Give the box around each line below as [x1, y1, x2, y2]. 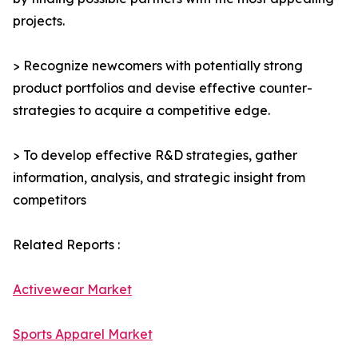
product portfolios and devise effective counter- [13, 80, 312, 97]
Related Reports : [13, 237, 120, 253]
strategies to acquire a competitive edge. [13, 102, 270, 119]
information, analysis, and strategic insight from [13, 169, 305, 186]
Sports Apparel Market [13, 326, 153, 343]
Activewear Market [13, 281, 132, 298]
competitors [13, 192, 86, 209]
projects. [13, 13, 65, 30]
